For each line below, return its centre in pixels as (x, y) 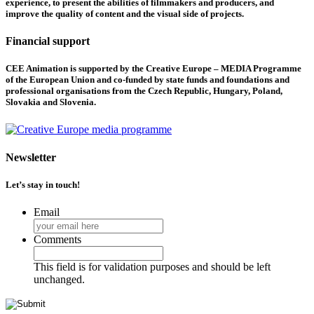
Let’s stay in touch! (43, 184)
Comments (57, 239)
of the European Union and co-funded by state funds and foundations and (148, 80)
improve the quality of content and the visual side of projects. (125, 13)
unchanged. (59, 279)
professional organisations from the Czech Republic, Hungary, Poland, (144, 91)
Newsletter (31, 157)
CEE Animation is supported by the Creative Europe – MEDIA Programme (153, 69)
